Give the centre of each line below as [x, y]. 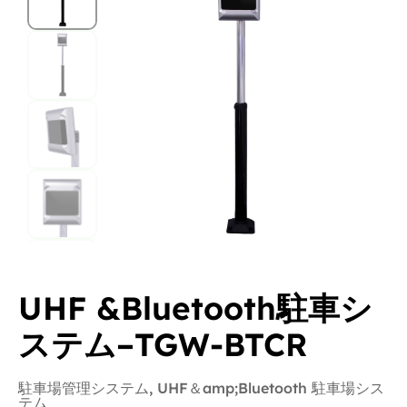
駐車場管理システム [84, 387]
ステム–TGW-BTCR [163, 344]
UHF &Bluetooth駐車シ [195, 308]
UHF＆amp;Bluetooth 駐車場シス [271, 387]
